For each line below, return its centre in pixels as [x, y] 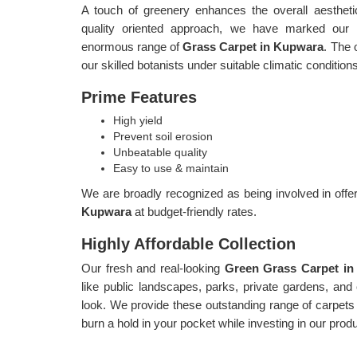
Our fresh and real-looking [153, 268]
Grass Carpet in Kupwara [253, 47]
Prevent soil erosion [163, 136]
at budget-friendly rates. [196, 212]
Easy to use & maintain [171, 168]
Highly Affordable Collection [188, 244]
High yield [138, 120]
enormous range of [132, 47]
